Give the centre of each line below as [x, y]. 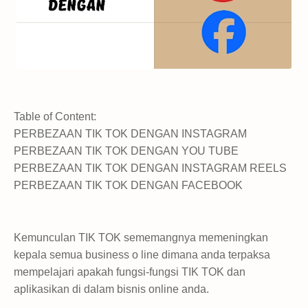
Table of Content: [55, 117]
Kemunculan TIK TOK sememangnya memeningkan [141, 237]
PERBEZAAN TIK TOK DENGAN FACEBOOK [130, 185]
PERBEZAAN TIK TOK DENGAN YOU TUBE [126, 151]
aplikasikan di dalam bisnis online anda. [111, 289]
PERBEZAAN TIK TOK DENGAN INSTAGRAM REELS [150, 168]
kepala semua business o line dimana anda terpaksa [142, 254]
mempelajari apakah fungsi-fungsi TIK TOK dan [130, 272]
